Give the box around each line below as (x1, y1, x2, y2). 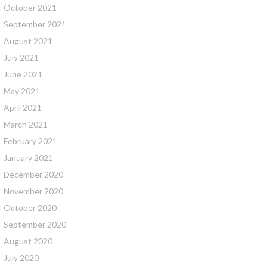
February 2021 (4, 136, 57, 146)
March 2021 (4, 119, 48, 129)
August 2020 (4, 236, 52, 246)
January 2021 (4, 153, 53, 163)
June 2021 (4, 69, 42, 79)
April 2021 (4, 103, 42, 113)
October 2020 (4, 203, 57, 213)
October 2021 (4, 2, 57, 13)
